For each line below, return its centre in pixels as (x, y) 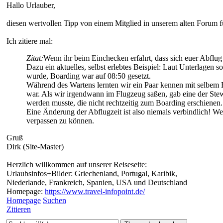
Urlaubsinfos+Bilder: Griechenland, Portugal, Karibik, (92, 173)
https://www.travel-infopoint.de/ (95, 191)
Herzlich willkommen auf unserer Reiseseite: (77, 164)
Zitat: (35, 58)
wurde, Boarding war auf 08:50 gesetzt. (89, 76)
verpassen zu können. (60, 120)
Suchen (55, 200)
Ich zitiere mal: (30, 41)
